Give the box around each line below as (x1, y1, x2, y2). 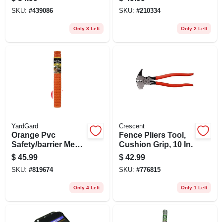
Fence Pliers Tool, (118, 130, 186, 139)
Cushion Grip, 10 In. (118, 140, 193, 149)
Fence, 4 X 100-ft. (11, 149, 75, 158)
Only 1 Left (180, 184, 207, 190)
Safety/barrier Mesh (11, 140, 84, 149)
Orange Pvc (11, 130, 55, 139)
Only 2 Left (180, 25, 207, 31)
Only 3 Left (73, 25, 100, 31)
